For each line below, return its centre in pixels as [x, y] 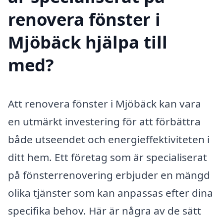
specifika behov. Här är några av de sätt [105, 210]
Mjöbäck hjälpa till [88, 42]
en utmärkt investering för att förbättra [104, 121]
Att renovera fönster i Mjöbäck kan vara [105, 103]
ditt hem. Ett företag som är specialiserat [108, 157]
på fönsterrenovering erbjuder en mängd [109, 175]
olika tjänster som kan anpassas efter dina [111, 193]
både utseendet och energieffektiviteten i [109, 139]
